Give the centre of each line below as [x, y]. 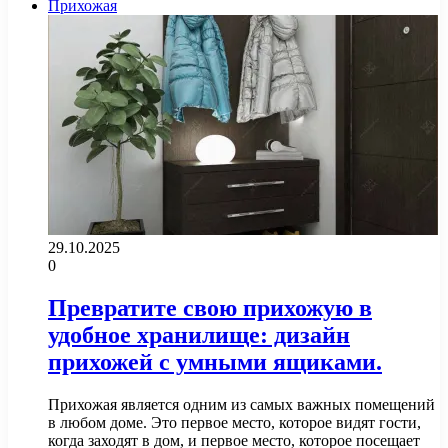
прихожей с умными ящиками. [215, 361]
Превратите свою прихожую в [210, 307]
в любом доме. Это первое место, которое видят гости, [234, 422]
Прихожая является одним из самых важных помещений [241, 404]
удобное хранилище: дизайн [199, 334]
